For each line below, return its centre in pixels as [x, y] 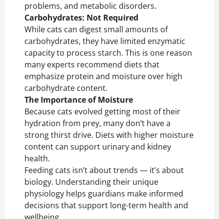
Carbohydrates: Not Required [81, 17]
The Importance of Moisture [79, 99]
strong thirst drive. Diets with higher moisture [109, 135]
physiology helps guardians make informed [104, 193]
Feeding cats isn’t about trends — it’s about [104, 170]
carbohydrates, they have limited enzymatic [105, 41]
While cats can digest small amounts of [96, 29]
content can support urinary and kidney [98, 146]
